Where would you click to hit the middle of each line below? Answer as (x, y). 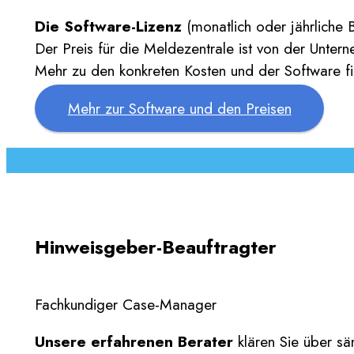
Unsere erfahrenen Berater (136, 341)
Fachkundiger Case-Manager (126, 304)
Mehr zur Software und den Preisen (179, 108)
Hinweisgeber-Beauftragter (156, 247)
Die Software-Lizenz (108, 26)
